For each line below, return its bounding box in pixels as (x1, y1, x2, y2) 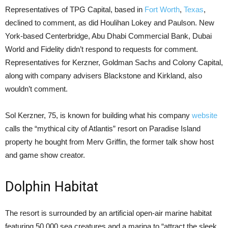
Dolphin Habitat (5, 179, 98, 195)
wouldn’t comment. (5, 84, 68, 93)
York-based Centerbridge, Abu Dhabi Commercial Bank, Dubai (5, 32, 212, 40)
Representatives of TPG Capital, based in (5, 5, 145, 14)
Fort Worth (145, 5, 180, 14)
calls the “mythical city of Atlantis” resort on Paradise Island (5, 124, 201, 133)
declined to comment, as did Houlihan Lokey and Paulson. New (5, 18, 214, 27)
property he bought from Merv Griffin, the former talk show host (5, 137, 214, 146)
